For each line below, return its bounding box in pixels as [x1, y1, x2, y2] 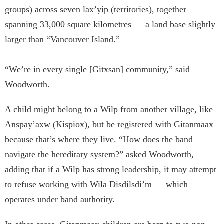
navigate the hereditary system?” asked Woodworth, [5, 149, 194, 160]
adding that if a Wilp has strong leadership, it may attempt [5, 164, 216, 175]
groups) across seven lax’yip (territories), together [5, 4, 186, 15]
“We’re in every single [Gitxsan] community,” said [5, 64, 190, 75]
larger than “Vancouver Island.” [5, 34, 120, 45]
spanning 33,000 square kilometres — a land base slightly [5, 19, 215, 30]
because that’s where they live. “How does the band [5, 134, 193, 145]
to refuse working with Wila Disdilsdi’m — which [5, 179, 188, 190]
